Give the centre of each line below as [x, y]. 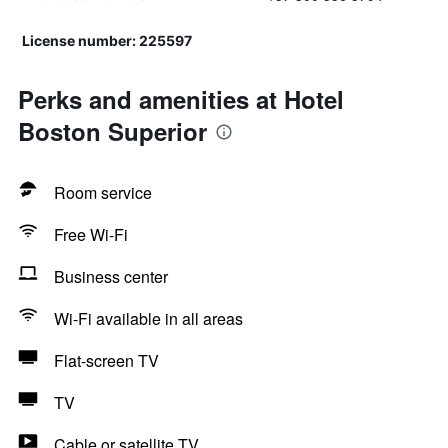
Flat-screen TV [106, 360]
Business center [111, 276]
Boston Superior [112, 131]
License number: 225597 [107, 40]
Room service [103, 192]
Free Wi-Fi [91, 234]
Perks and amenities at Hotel [181, 99]
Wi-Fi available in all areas [148, 318]
